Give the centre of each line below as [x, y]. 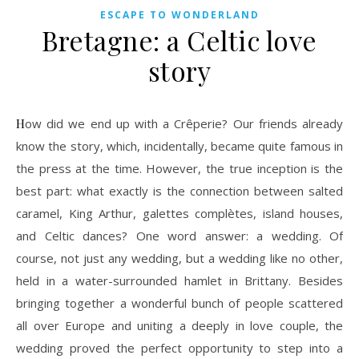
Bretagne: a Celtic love [179, 40]
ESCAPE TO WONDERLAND [179, 14]
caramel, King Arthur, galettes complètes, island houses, [179, 213]
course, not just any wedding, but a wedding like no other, [179, 258]
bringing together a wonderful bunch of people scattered [179, 303]
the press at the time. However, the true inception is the [179, 168]
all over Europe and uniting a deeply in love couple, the [179, 325]
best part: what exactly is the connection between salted [179, 190]
